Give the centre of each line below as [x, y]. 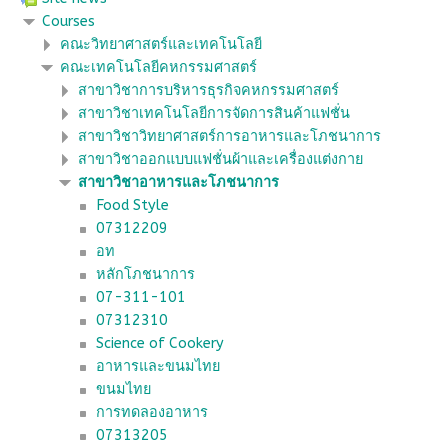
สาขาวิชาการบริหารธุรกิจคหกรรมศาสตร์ [209, 90]
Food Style [133, 205]
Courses [69, 21]
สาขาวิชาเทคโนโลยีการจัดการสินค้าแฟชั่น [214, 113]
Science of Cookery [160, 343]
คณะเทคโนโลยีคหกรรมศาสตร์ [159, 67]
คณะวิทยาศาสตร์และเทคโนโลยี [161, 44]
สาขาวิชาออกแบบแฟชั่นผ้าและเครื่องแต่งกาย [221, 159]
